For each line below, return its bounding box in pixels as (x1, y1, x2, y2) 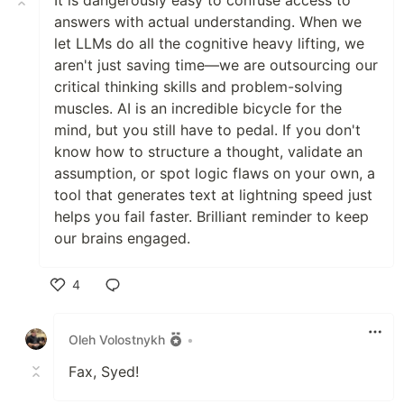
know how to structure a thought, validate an (54, 142, 363, 161)
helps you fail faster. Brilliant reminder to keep (54, 207, 369, 226)
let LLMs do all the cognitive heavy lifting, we (54, 34, 364, 53)
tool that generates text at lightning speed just (54, 186, 372, 205)
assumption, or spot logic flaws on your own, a (54, 164, 375, 183)
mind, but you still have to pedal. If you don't (54, 121, 361, 140)
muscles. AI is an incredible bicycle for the (54, 99, 342, 118)
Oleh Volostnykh (69, 331, 165, 347)
